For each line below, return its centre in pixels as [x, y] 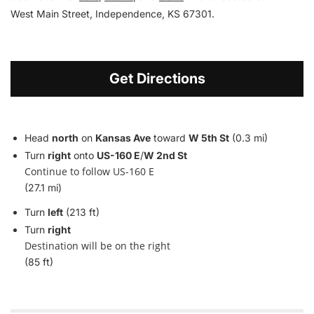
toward [170, 137]
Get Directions [157, 78]
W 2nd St [165, 155]
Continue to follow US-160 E [89, 171]
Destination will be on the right [97, 245]
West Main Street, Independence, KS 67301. [112, 13]
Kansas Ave [123, 137]
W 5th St [209, 137]
